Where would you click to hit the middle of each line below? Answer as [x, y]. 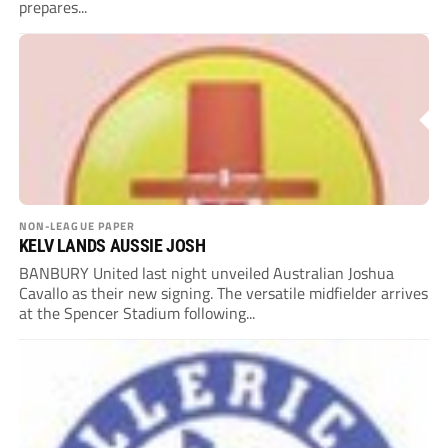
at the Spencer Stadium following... [136, 313]
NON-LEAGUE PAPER [77, 226]
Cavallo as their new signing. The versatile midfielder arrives [223, 293]
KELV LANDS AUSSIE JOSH [112, 246]
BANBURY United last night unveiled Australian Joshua [206, 273]
